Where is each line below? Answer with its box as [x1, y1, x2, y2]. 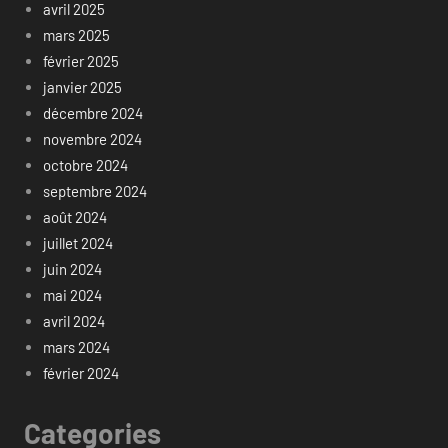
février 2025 [42, 51, 119, 70]
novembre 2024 [42, 129, 142, 148]
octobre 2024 [42, 155, 128, 174]
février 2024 [42, 363, 119, 382]
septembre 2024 [42, 181, 147, 200]
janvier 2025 [42, 77, 122, 96]
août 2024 [42, 207, 107, 226]
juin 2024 [42, 259, 102, 278]
